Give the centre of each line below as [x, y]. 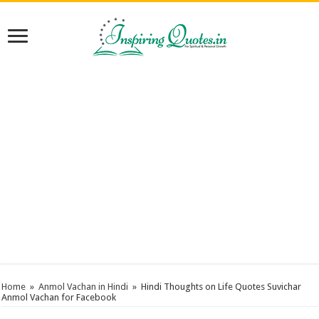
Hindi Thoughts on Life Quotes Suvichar [221, 287]
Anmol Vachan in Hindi [84, 287]
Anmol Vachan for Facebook [59, 297]
